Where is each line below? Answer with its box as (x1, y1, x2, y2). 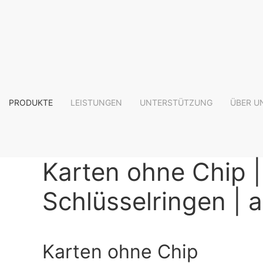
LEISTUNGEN (70, 97, 122, 107)
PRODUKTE (9, 97, 53, 107)
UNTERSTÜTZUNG (140, 97, 213, 107)
